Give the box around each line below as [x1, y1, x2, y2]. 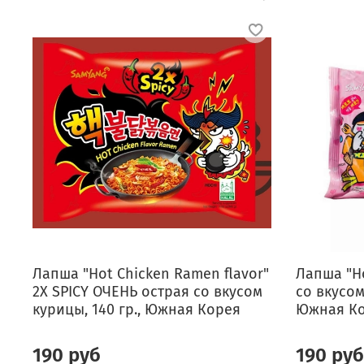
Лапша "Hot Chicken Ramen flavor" [32, 265, 269, 284]
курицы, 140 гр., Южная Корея [32, 301, 240, 319]
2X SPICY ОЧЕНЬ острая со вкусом [32, 283, 262, 301]
